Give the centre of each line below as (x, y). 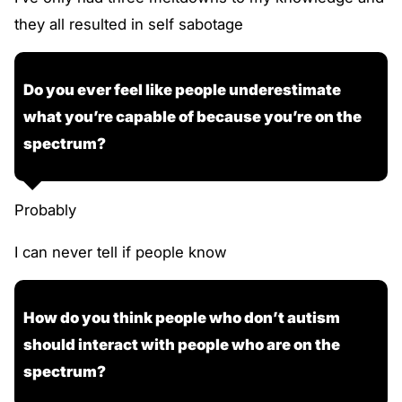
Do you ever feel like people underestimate (182, 90)
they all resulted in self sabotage (129, 24)
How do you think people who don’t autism (182, 318)
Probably (45, 210)
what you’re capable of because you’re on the (192, 117)
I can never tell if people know (121, 252)
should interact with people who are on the (182, 345)
